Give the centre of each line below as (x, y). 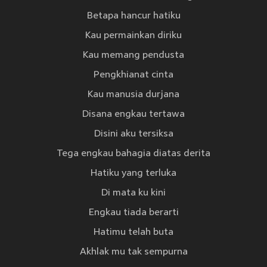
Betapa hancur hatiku (133, 16)
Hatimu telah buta (133, 233)
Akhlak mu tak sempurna (133, 252)
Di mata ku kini (133, 193)
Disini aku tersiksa (133, 134)
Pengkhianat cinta (133, 75)
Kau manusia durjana (133, 95)
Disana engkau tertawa (133, 115)
